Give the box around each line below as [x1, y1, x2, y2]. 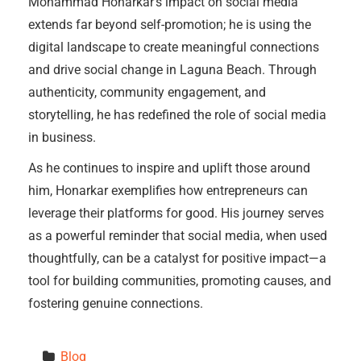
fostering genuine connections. [28, 296, 203, 311]
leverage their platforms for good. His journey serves [28, 205, 324, 221]
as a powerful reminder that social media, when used [28, 228, 327, 243]
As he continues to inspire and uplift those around [28, 160, 310, 176]
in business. [28, 130, 96, 145]
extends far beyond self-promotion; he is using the [28, 17, 311, 32]
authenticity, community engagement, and [28, 85, 266, 100]
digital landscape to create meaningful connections [28, 39, 319, 55]
